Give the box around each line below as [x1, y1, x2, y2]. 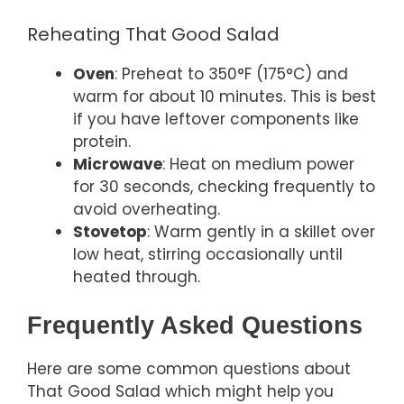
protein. [73, 130, 131, 152]
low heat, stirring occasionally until [73, 243, 343, 265]
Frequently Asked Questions [27, 312, 363, 340]
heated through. [73, 265, 200, 288]
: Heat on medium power [162, 152, 354, 175]
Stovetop [73, 220, 147, 243]
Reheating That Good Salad [27, 21, 280, 47]
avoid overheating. [73, 197, 220, 220]
